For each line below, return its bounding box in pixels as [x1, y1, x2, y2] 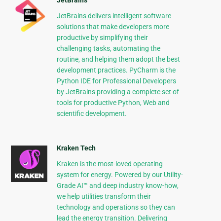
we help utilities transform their [56, 192, 151, 201]
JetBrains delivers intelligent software [56, 12, 171, 20]
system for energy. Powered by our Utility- [56, 171, 183, 179]
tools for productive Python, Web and [56, 99, 170, 107]
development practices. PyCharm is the [56, 66, 176, 74]
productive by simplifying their [56, 34, 148, 42]
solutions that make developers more [56, 23, 169, 31]
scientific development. [56, 110, 127, 118]
